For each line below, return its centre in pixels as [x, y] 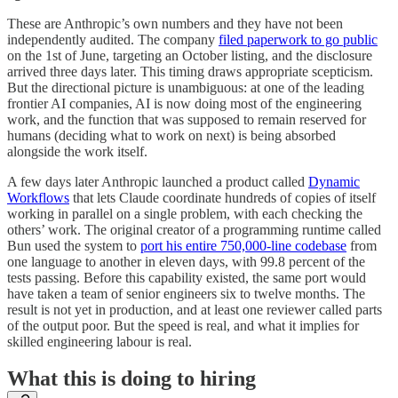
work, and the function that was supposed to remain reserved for [187, 119]
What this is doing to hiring [131, 379]
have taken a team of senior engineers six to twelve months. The [186, 293]
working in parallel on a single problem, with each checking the [185, 213]
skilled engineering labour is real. [99, 341]
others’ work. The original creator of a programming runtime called [194, 229]
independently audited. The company [113, 39]
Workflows [38, 197]
